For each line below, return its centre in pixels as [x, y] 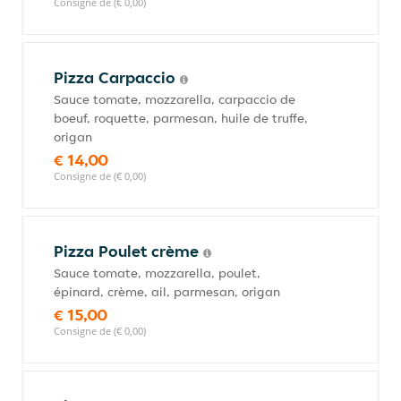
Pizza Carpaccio [117, 77]
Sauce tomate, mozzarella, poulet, [157, 273]
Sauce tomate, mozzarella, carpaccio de [175, 99]
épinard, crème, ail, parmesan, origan [167, 292]
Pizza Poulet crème [128, 251]
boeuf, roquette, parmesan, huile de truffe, [181, 118]
